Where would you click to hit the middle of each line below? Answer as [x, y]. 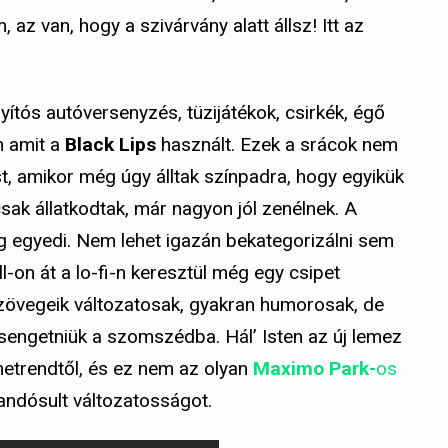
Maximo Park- [314, 369]
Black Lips [110, 145]
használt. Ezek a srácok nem [277, 145]
